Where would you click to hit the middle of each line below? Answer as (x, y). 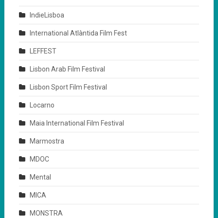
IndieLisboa (47, 15)
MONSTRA (46, 213)
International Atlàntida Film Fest (78, 33)
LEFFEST (43, 51)
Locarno (42, 105)
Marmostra (47, 141)
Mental (40, 177)
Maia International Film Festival (77, 123)
